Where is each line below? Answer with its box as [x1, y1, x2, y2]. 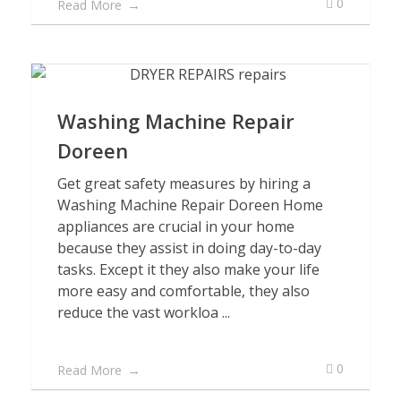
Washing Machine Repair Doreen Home [57, 195, 323, 215]
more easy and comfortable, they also [57, 281, 310, 301]
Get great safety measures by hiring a [57, 174, 311, 193]
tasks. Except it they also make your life [57, 260, 320, 279]
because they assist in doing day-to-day [57, 238, 321, 258]
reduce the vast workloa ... [57, 303, 230, 322]
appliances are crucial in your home [57, 217, 294, 236]
